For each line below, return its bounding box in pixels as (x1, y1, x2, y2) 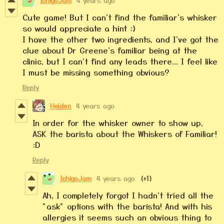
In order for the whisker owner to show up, (32, 116, 203, 128)
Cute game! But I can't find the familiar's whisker (22, 10, 217, 23)
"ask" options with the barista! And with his (42, 199, 212, 212)
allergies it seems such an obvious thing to (42, 210, 211, 223)
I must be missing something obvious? (22, 65, 169, 78)
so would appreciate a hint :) (22, 21, 136, 34)
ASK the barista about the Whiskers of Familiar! (32, 127, 217, 139)
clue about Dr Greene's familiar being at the (22, 43, 197, 56)
